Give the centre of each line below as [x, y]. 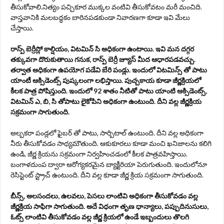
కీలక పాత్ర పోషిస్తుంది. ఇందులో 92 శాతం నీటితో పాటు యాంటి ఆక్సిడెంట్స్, [109, 91]
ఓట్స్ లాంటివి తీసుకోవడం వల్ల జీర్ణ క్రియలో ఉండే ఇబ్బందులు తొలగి [100, 217]
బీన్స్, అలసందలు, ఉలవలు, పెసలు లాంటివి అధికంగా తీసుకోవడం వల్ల [104, 196]
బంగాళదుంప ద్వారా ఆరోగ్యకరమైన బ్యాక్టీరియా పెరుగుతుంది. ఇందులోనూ [109, 164]
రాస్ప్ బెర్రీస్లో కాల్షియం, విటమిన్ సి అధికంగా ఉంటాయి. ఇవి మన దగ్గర [102, 49]
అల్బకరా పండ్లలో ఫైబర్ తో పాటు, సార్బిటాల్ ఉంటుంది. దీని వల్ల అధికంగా [107, 133]
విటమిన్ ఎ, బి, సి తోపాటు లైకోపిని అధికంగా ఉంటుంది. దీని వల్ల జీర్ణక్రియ [106, 101]
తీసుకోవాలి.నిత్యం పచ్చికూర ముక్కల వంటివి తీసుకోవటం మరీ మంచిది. [106, 7]
